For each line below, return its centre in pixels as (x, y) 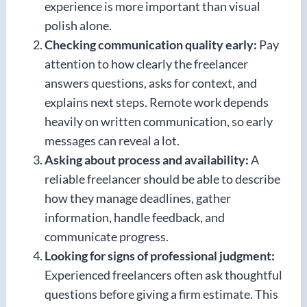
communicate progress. (107, 236)
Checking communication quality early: (151, 44)
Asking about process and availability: (147, 159)
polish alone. (78, 25)
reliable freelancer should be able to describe (162, 179)
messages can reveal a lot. (112, 140)
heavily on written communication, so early (159, 121)
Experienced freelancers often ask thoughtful (163, 274)
